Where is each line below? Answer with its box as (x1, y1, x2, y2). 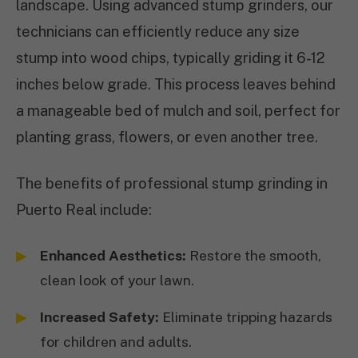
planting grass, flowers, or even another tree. (16, 129, 318, 145)
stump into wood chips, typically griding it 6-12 (16, 50, 325, 66)
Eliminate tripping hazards (159, 308, 332, 325)
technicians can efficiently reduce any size (16, 23, 300, 40)
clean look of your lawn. (40, 272, 194, 288)
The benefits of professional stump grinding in (16, 175, 328, 192)
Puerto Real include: (16, 201, 152, 218)
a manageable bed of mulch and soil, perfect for (16, 102, 340, 119)
